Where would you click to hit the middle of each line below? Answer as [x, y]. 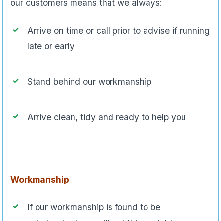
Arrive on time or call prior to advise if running [118, 31]
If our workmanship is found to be [94, 207]
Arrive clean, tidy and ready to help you [107, 117]
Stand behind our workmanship [89, 82]
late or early [51, 46]
